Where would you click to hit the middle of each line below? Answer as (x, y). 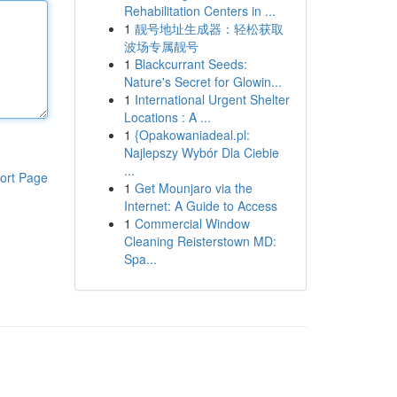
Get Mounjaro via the (193, 188)
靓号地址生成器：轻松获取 (209, 28)
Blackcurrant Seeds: (191, 64)
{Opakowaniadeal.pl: (192, 135)
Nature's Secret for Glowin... (202, 82)
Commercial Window (192, 223)
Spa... (140, 259)
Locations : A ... (167, 117)
